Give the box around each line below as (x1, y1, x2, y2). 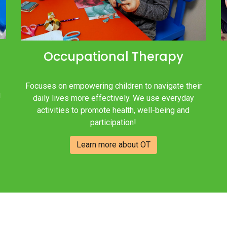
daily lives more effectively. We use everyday (32, 93, 194, 103)
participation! (90, 117, 137, 127)
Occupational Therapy (43, 48, 183, 65)
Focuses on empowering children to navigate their (25, 81, 202, 91)
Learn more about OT (76, 140, 150, 150)
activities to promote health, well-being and (37, 105, 190, 115)
